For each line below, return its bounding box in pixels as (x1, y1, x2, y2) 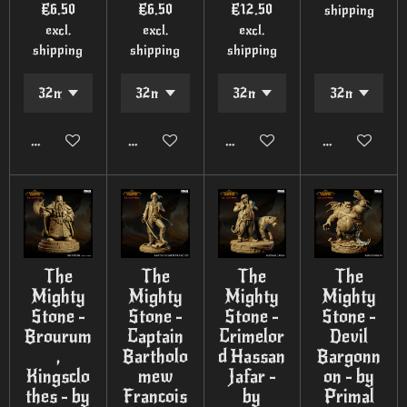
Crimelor (219, 324, 285, 348)
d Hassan (218, 344, 286, 368)
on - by (323, 364, 375, 388)
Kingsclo (25, 364, 91, 388)
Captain (126, 324, 184, 348)
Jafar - (227, 364, 276, 388)
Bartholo (122, 344, 188, 368)
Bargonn (317, 344, 382, 368)
